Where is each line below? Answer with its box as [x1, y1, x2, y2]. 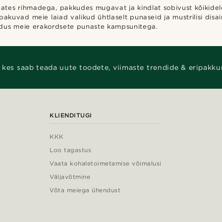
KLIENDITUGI [50, 111, 92, 119]
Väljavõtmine [50, 173, 90, 180]
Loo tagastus [50, 146, 92, 154]
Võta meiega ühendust [50, 186, 120, 194]
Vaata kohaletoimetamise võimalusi [50, 160, 162, 167]
